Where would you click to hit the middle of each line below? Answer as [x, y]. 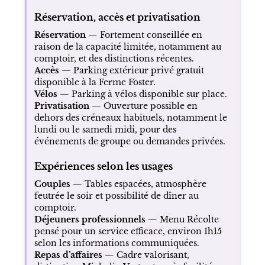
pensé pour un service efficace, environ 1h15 [128, 231]
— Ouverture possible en [143, 106]
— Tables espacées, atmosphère [138, 184]
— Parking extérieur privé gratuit [131, 70]
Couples [52, 184]
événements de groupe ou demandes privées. [130, 141]
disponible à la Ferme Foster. [95, 82]
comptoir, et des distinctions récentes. [114, 58]
